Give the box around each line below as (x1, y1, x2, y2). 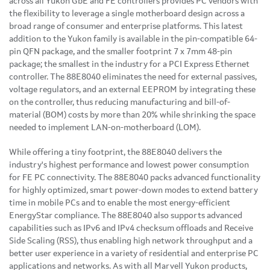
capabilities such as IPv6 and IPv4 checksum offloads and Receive (9, 224, 253, 233)
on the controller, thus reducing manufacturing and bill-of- (9, 98, 230, 107)
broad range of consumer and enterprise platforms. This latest (9, 22, 243, 31)
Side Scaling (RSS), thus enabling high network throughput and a (9, 236, 253, 245)
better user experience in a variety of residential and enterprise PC (9, 249, 259, 258)
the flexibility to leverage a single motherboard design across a (9, 9, 245, 18)
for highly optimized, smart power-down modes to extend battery (9, 186, 258, 195)
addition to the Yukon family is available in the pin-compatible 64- (9, 34, 257, 43)
